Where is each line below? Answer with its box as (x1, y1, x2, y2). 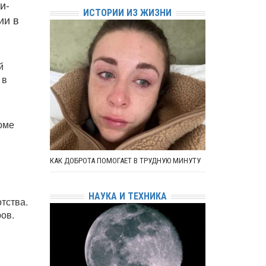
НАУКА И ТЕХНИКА (88, 190, 167, 202)
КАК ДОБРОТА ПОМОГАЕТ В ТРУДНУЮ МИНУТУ (49, 156, 201, 165)
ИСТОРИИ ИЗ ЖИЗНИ (83, 7, 172, 18)
